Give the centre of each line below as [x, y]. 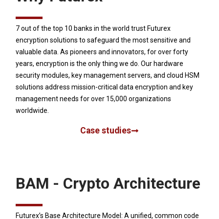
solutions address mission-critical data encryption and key [104, 87]
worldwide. [32, 111]
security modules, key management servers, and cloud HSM [108, 76]
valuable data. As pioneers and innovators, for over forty [102, 52]
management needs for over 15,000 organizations [93, 99]
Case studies [106, 131]
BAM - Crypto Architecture [108, 184]
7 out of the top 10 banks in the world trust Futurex [93, 29]
